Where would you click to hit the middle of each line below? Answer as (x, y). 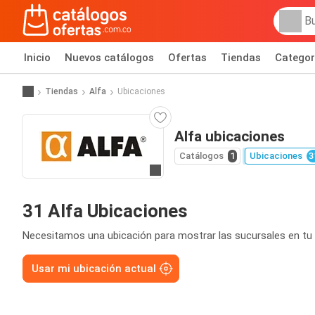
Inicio (37, 58)
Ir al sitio (174, 171)
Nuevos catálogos (109, 58)
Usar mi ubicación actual (94, 269)
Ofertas (187, 58)
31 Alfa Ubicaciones (105, 211)
